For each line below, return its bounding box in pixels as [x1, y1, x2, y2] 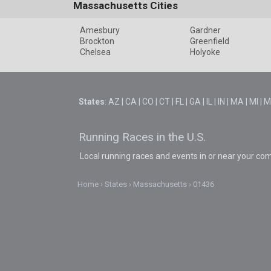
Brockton [79, 36, 114, 47]
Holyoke [189, 47, 220, 57]
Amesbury [79, 25, 120, 36]
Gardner [189, 25, 221, 36]
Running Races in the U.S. [79, 129, 206, 144]
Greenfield [189, 36, 229, 47]
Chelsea [79, 47, 111, 57]
